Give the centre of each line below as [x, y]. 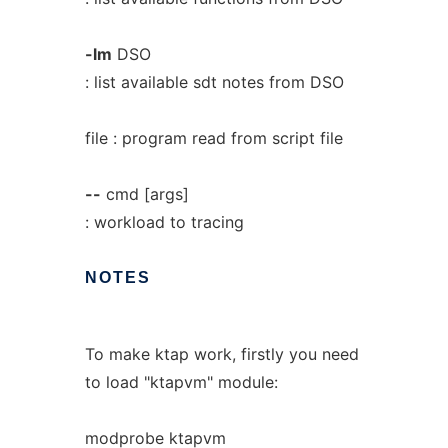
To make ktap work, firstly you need [221, 354]
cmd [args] [144, 194]
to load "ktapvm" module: [181, 382]
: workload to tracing [164, 222]
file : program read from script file [213, 138]
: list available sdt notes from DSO [214, 82]
